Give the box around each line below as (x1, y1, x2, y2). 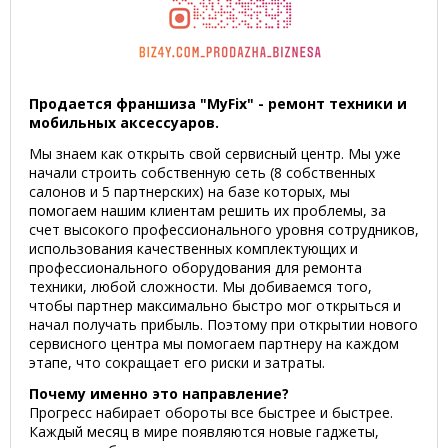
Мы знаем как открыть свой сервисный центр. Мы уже (29, 144, 401, 163)
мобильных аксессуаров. (29, 113, 223, 132)
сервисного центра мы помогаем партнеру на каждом (29, 334, 399, 353)
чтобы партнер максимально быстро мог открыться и (29, 296, 401, 315)
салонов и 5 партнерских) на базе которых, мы (29, 182, 350, 201)
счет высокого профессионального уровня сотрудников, (29, 220, 419, 239)
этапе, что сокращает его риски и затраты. (29, 353, 325, 372)
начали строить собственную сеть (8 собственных (29, 163, 375, 182)
